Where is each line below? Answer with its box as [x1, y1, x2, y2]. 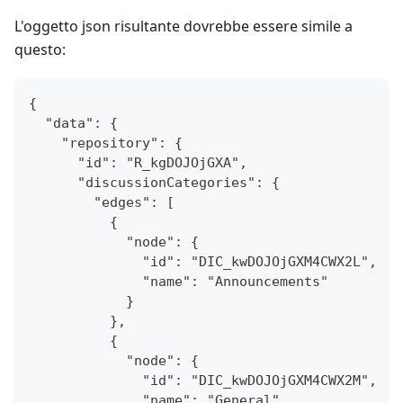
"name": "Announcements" [29, 273, 328, 291]
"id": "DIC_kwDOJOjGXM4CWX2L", [29, 254, 377, 271]
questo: [14, 40, 66, 60]
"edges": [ [29, 194, 175, 211]
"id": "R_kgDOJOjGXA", [29, 155, 247, 172]
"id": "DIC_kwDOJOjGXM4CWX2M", [29, 372, 377, 390]
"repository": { [29, 135, 183, 152]
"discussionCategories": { [29, 175, 280, 192]
